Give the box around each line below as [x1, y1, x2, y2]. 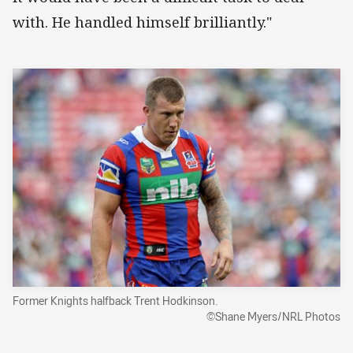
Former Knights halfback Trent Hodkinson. [13, 293, 218, 309]
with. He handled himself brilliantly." [13, 12, 272, 32]
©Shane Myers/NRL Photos [206, 309, 340, 325]
